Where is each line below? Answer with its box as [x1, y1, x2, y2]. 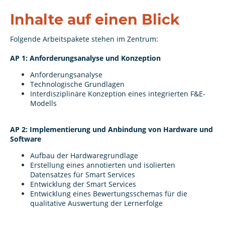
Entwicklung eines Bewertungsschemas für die [30, 188, 187, 198]
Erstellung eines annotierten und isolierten [30, 160, 175, 170]
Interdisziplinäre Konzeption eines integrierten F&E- [30, 89, 205, 99]
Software [10, 134, 41, 144]
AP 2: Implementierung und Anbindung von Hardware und [10, 124, 213, 134]
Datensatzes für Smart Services [30, 169, 135, 179]
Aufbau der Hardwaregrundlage [30, 150, 138, 160]
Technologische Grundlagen [30, 79, 125, 89]
